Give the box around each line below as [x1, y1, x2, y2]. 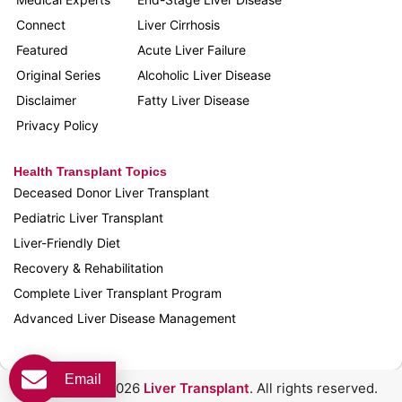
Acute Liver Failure [137, 41, 247, 57]
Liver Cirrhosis [137, 16, 221, 32]
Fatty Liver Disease [137, 92, 250, 108]
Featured [16, 41, 68, 57]
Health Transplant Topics [13, 163, 167, 179]
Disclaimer [16, 92, 76, 108]
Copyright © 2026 [24, 379, 144, 397]
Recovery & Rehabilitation [13, 259, 163, 275]
